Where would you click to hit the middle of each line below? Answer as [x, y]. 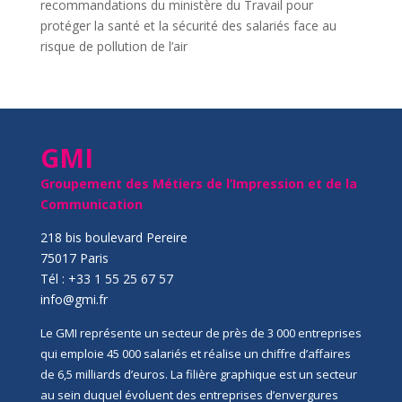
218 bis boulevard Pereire [114, 237]
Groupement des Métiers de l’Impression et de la [198, 184]
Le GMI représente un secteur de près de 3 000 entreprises [201, 333]
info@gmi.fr [74, 299]
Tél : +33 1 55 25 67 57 [106, 279]
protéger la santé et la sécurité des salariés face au [188, 26]
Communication [91, 204]
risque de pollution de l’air [114, 46]
